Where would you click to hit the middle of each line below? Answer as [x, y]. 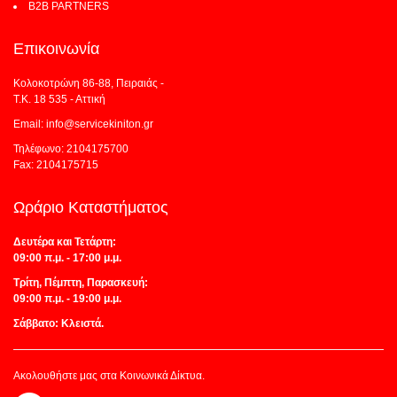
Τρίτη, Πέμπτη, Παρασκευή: [81, 282]
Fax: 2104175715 [56, 164]
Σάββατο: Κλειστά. [58, 323]
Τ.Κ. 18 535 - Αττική [59, 99]
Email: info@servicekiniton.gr [83, 124]
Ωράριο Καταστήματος [91, 207]
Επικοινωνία [56, 48]
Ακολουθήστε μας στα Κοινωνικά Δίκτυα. [109, 375]
